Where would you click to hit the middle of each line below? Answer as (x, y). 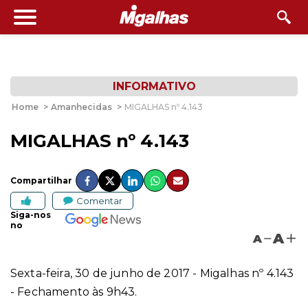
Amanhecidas (81, 107)
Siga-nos (31, 215)
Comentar (99, 200)
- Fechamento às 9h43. (74, 292)
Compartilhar (41, 180)
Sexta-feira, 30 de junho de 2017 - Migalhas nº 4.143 (152, 273)
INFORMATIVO (154, 86)
